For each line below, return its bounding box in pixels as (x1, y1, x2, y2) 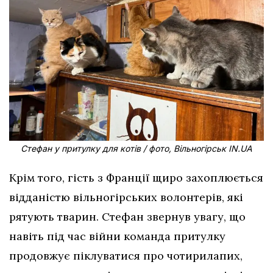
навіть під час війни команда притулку (9, 229, 225, 243)
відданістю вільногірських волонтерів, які (9, 190, 243, 204)
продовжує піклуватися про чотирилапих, (9, 248, 243, 263)
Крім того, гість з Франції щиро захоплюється (9, 170, 263, 185)
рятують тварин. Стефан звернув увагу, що (9, 209, 246, 224)
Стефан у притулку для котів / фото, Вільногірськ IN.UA (21, 143, 252, 154)
